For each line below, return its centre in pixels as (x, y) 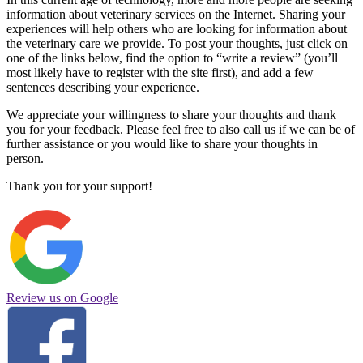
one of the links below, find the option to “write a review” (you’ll (172, 58)
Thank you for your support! (79, 186)
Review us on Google (62, 298)
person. (25, 159)
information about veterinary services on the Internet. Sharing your (176, 15)
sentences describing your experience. (103, 88)
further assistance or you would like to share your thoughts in (162, 144)
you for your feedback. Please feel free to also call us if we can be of (181, 130)
